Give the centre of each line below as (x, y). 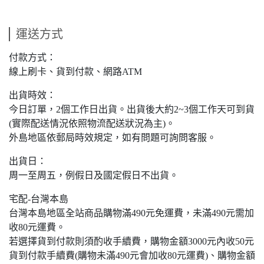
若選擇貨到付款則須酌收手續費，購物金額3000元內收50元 (131, 242)
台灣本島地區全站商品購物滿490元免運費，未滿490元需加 (131, 213)
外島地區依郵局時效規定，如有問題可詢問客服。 (113, 138)
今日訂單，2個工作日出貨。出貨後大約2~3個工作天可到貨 (132, 110)
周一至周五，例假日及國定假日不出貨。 (94, 176)
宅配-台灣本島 (39, 199)
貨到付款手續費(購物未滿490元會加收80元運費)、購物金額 (132, 256)
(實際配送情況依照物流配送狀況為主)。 (92, 124)
